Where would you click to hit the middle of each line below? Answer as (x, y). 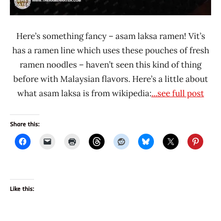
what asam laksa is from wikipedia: (84, 93)
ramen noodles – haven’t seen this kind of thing (110, 64)
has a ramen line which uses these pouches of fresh (110, 50)
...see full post (178, 93)
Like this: (22, 188)
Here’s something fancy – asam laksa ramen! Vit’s (110, 36)
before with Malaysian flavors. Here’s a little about (110, 79)
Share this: (25, 124)
